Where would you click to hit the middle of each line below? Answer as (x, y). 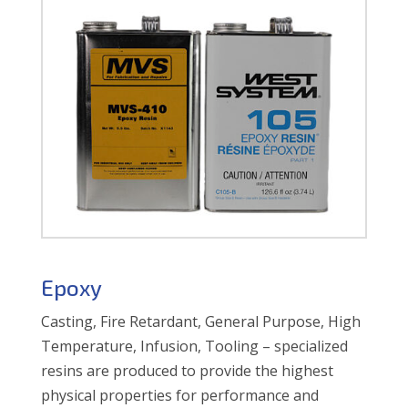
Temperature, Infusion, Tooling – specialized (194, 346)
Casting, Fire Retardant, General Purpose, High (200, 321)
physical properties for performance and (179, 395)
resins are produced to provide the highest (187, 370)
